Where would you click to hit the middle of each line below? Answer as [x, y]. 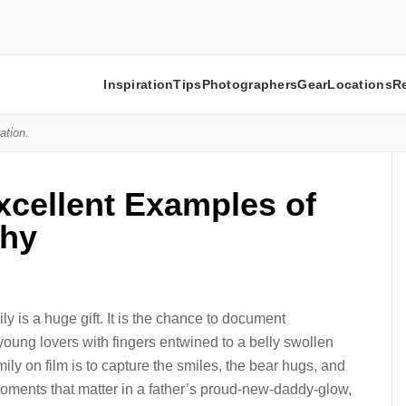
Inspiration [139, 84]
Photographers [250, 84]
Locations [360, 84]
